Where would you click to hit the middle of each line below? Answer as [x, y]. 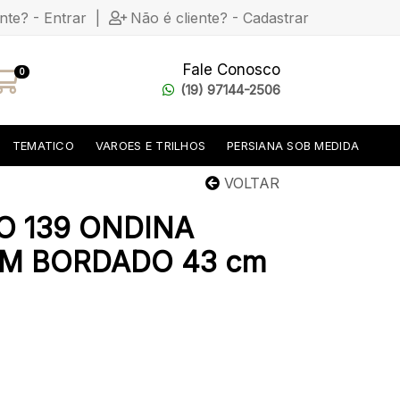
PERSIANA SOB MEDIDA [293, 145]
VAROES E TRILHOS [150, 145]
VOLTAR [250, 183]
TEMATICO [43, 145]
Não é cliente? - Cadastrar [220, 17]
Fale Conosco [232, 70]
